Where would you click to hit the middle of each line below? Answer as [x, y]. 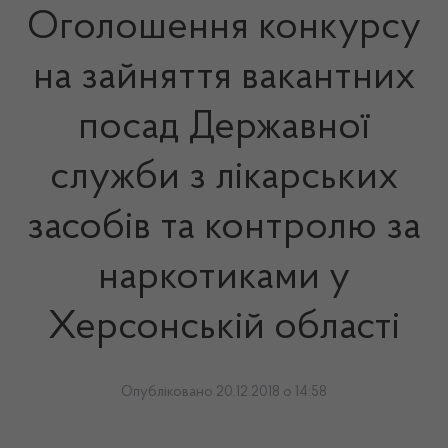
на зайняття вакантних [224, 78]
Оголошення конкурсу [224, 28]
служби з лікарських [224, 178]
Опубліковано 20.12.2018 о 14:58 [224, 392]
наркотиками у [224, 278]
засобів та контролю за [224, 228]
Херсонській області [224, 328]
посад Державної [224, 128]
